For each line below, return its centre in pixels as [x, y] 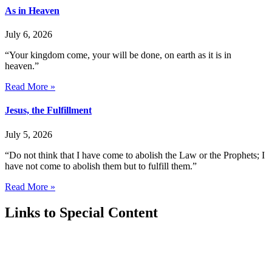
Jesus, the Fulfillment [48, 110]
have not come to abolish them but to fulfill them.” [101, 166]
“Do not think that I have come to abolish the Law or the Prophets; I [135, 155]
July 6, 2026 [29, 35]
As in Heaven [32, 10]
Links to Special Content [81, 212]
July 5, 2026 [29, 134]
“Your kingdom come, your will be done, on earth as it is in [118, 55]
